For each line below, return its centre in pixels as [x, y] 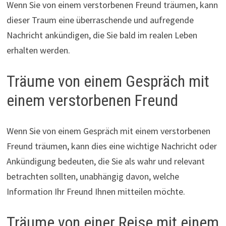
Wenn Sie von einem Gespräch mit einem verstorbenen [108, 131]
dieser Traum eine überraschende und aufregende [100, 20]
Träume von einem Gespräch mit [108, 81]
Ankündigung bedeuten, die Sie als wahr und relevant [105, 161]
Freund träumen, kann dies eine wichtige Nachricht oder [111, 146]
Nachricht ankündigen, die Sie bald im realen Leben [102, 35]
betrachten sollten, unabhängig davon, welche [93, 176]
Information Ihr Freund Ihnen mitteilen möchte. [96, 191]
